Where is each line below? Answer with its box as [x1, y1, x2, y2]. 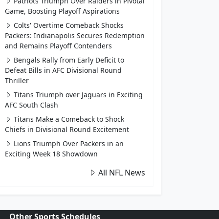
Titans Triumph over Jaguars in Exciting [13, 90, 143, 99]
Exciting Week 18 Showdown [4, 149, 98, 158]
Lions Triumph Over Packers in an [13, 139, 124, 148]
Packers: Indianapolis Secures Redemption [4, 31, 145, 40]
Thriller [4, 76, 29, 85]
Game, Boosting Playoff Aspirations [4, 6, 120, 16]
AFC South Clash [4, 100, 58, 109]
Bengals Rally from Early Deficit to [13, 55, 124, 65]
